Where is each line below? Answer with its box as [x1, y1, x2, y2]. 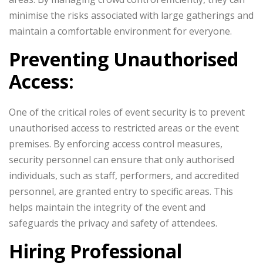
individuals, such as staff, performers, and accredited [9, 169, 239, 182]
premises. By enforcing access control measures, [9, 137, 222, 150]
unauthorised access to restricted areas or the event [9, 122, 239, 134]
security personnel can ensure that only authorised [9, 153, 234, 166]
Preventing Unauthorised [9, 46, 238, 72]
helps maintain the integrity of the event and [9, 201, 205, 214]
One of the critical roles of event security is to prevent [9, 106, 245, 119]
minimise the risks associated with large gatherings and [9, 9, 254, 22]
